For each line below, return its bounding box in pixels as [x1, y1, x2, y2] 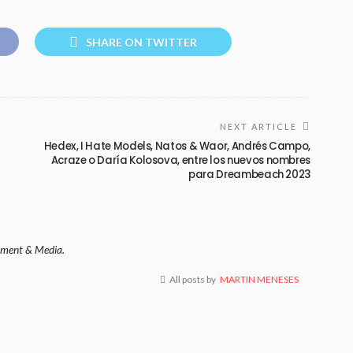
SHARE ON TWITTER [86, 35, 197, 49]
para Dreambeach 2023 [188, 166, 310, 182]
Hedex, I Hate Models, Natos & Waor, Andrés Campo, [43, 138, 310, 154]
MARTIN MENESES [220, 273, 299, 285]
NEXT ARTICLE [220, 121, 297, 132]
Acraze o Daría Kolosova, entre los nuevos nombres [50, 152, 310, 168]
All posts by [169, 273, 216, 285]
